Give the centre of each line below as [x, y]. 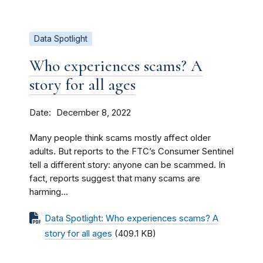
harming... [49, 192]
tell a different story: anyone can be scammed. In [127, 165]
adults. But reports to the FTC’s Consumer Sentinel [131, 151]
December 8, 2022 [94, 112]
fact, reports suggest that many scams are [115, 178]
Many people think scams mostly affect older [120, 138]
